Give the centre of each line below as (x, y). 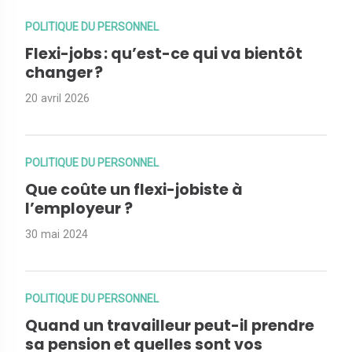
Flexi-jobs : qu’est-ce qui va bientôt (164, 54)
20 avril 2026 (57, 99)
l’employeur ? (79, 209)
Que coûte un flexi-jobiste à (134, 190)
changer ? (64, 73)
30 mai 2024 (57, 235)
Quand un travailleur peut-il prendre (170, 326)
